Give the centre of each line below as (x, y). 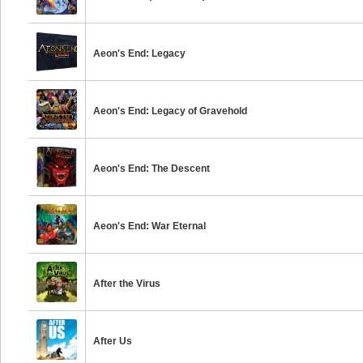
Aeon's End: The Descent (152, 169)
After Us (113, 341)
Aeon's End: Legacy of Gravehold (171, 111)
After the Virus (127, 284)
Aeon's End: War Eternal (150, 226)
